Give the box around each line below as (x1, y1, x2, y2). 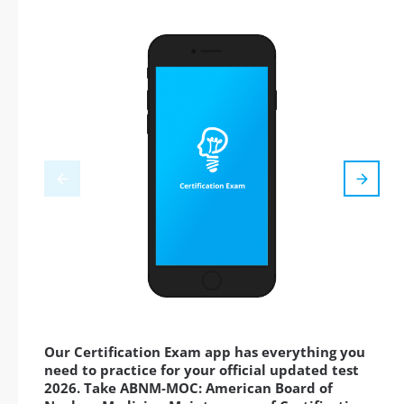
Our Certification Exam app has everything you (44, 343, 365, 362)
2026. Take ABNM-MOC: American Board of (44, 379, 333, 398)
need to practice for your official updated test (44, 361, 359, 380)
